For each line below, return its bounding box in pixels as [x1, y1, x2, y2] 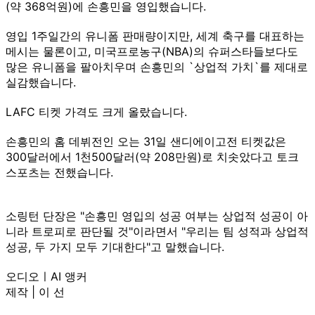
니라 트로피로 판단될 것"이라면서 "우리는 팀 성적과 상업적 [6, 224, 309, 238]
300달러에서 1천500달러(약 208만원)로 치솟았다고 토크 [6, 149, 299, 164]
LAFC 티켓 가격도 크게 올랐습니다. [6, 104, 187, 119]
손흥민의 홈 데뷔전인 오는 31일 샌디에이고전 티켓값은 [6, 134, 286, 148]
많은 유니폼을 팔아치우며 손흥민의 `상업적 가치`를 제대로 [6, 59, 308, 74]
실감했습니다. [6, 75, 76, 89]
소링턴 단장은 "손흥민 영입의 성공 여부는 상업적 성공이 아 [6, 208, 308, 223]
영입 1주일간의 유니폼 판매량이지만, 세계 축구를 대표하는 [6, 28, 304, 43]
